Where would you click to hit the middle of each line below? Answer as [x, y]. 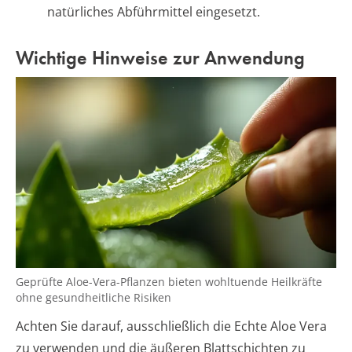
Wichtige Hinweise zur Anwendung [160, 58]
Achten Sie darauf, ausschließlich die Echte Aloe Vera [171, 326]
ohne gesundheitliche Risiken [93, 298]
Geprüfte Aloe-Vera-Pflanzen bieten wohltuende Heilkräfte [169, 282]
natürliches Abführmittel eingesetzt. [154, 12]
